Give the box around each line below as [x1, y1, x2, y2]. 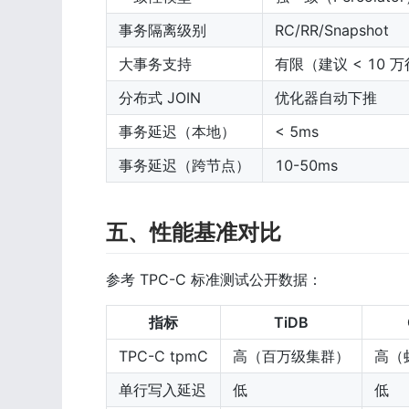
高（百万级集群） [233, 347, 350, 366]
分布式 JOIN [119, 89, 201, 108]
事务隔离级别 [119, 21, 206, 40]
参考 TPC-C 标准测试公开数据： [106, 270, 322, 289]
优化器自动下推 [275, 89, 377, 108]
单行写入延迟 [119, 381, 206, 400]
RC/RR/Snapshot [275, 21, 389, 40]
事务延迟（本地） [119, 122, 236, 142]
